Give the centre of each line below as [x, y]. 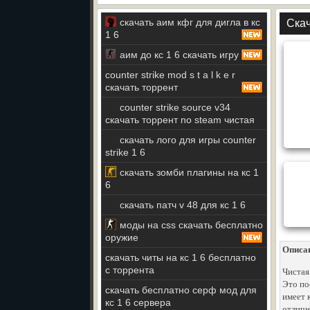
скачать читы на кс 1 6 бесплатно [181, 257]
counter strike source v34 [175, 107]
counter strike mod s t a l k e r [170, 75]
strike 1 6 [125, 152]
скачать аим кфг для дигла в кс [190, 22]
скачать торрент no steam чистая [180, 120]
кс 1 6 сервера [138, 302]
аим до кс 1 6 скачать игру [179, 55]
